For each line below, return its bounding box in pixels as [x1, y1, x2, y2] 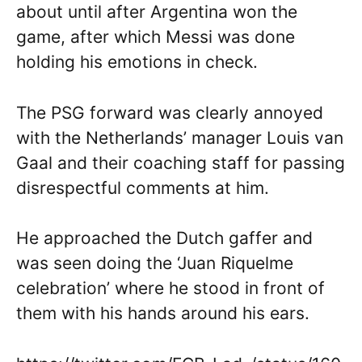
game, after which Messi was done [16, 27, 295, 48]
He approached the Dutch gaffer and [16, 228, 313, 249]
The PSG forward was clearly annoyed [16, 102, 323, 123]
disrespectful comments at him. [16, 177, 269, 198]
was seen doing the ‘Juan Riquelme [16, 253, 293, 274]
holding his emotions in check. [16, 52, 258, 73]
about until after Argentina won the [16, 2, 297, 23]
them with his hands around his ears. [16, 303, 309, 324]
